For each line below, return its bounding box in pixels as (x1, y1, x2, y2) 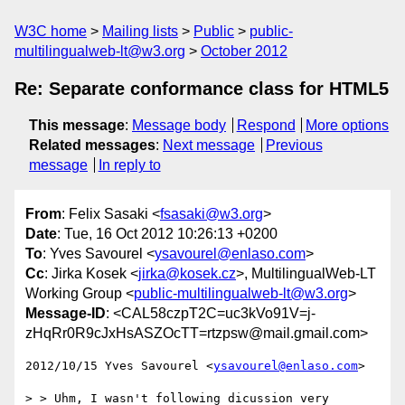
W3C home (14, 24, 87, 39)
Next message (163, 137, 255, 153)
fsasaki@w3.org (160, 206, 263, 222)
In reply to (98, 157, 161, 173)
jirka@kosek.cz (138, 266, 236, 282)
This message (29, 118, 125, 133)
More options (306, 118, 390, 133)
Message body (132, 118, 226, 133)
